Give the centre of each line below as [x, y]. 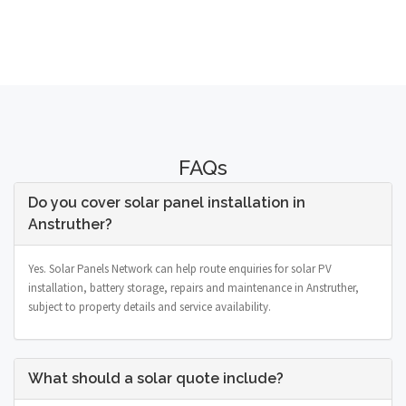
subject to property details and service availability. [150, 306]
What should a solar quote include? [156, 378]
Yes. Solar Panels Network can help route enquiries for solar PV [180, 268]
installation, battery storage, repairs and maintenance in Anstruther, [193, 287]
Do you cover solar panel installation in [167, 202]
